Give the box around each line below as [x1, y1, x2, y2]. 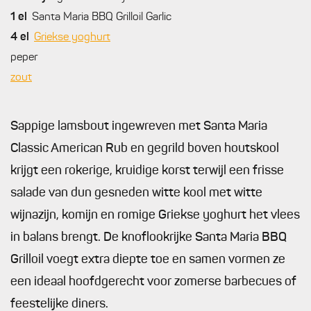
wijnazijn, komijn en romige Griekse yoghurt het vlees [10, 209, 300, 221]
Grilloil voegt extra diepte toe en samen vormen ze [10, 253, 285, 266]
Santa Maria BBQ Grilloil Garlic [32, 12, 171, 23]
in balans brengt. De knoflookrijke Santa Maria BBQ [10, 231, 287, 244]
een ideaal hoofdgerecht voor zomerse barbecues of [10, 276, 296, 288]
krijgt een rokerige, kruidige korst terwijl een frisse [10, 165, 284, 177]
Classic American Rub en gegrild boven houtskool [10, 142, 279, 155]
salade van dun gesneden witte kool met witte [10, 187, 262, 199]
